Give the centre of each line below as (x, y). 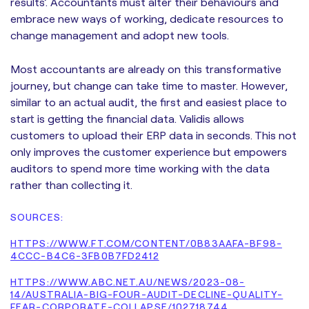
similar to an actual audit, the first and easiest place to (149, 102)
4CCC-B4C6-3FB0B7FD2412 (85, 255)
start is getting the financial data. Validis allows (127, 118)
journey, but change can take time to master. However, (149, 85)
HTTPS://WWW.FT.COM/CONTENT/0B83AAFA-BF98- (146, 243)
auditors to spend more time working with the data (140, 168)
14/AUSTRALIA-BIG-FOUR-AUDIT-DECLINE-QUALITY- (147, 294)
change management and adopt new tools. (120, 35)
